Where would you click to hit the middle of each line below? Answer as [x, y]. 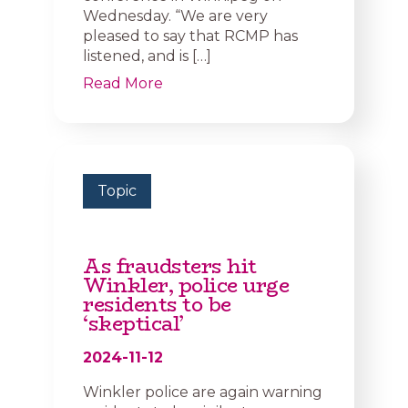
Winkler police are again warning [203, 392]
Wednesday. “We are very [175, 16]
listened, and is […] [147, 56]
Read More [123, 83]
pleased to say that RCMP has [190, 36]
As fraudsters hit [170, 266]
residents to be [157, 305]
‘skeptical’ [133, 324]
